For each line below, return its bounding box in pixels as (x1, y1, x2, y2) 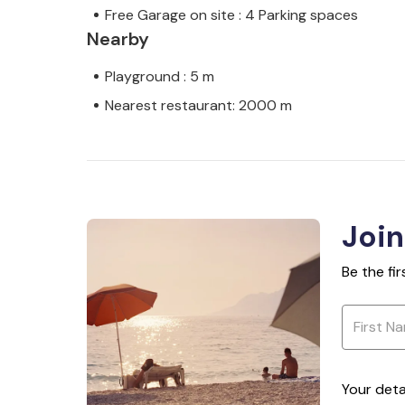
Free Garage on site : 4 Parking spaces (105, 5, 358, 24)
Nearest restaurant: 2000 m (105, 95, 292, 115)
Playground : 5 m (105, 66, 214, 86)
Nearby (87, 26, 149, 51)
